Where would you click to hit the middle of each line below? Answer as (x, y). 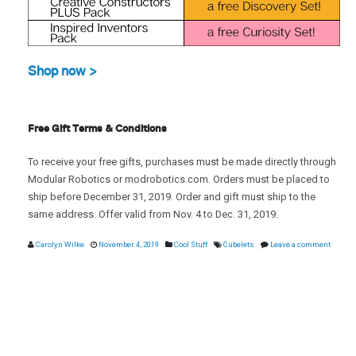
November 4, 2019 (129, 245)
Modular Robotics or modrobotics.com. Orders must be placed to (179, 180)
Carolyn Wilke (60, 245)
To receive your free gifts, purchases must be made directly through (182, 162)
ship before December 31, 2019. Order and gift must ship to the (172, 197)
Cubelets (239, 245)
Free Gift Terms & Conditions (97, 129)
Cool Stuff (191, 245)
